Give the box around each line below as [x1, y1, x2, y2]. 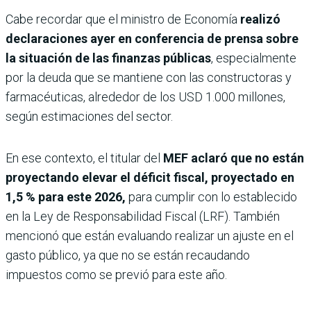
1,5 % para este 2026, [6, 190, 126, 205]
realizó [237, 12, 280, 27]
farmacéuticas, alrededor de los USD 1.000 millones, [6, 90, 285, 105]
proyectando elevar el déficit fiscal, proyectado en [6, 170, 294, 185]
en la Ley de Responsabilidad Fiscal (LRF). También [6, 209, 280, 224]
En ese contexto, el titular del [6, 151, 163, 166]
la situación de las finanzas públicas [6, 51, 211, 66]
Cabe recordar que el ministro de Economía [6, 12, 237, 27]
